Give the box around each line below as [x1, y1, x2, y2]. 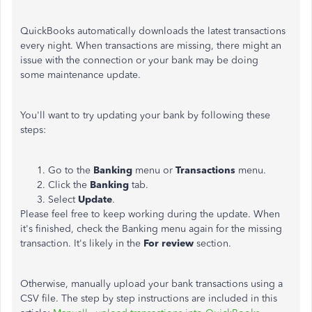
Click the [48, 179, 90, 191]
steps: [20, 124, 46, 136]
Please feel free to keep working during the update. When [20, 208, 280, 220]
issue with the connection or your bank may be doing [20, 54, 258, 66]
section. [194, 237, 231, 249]
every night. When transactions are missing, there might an [20, 40, 281, 52]
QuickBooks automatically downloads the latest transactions [20, 25, 286, 37]
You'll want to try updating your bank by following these [20, 109, 270, 121]
